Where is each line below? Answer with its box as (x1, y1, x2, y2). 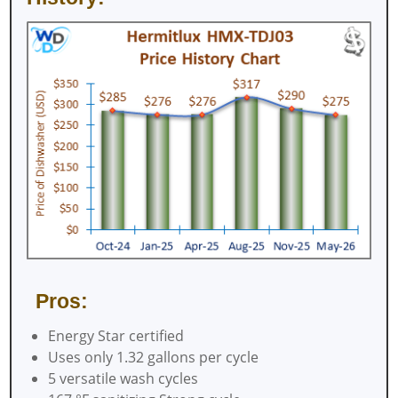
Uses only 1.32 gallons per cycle (47, 347, 259, 368)
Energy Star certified (47, 326, 184, 346)
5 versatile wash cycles (47, 369, 198, 389)
